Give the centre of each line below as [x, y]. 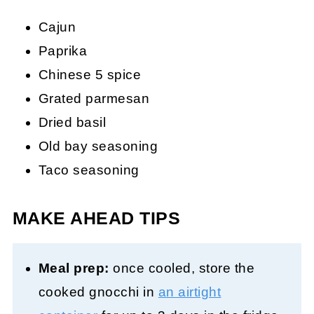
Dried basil [72, 123]
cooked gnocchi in [98, 292]
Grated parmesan [94, 99]
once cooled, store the [182, 268]
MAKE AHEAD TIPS [96, 219]
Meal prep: [74, 268]
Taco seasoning [89, 170]
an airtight [190, 292]
